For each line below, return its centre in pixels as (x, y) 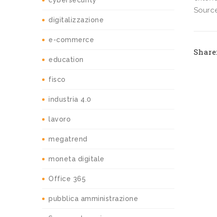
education (66, 60)
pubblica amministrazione (93, 199)
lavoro (60, 119)
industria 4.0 (70, 100)
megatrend (68, 139)
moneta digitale (77, 159)
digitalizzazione (76, 20)
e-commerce (71, 40)
